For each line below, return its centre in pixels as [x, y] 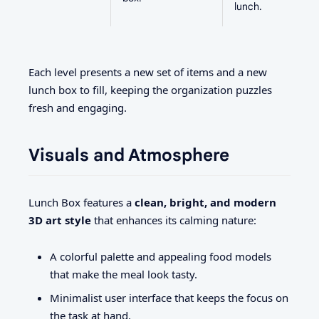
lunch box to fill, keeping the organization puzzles [150, 89]
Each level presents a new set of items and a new [148, 72]
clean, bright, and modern [205, 203]
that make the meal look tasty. [124, 274]
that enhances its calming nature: [174, 220]
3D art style [60, 220]
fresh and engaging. [78, 107]
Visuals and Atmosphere [129, 155]
